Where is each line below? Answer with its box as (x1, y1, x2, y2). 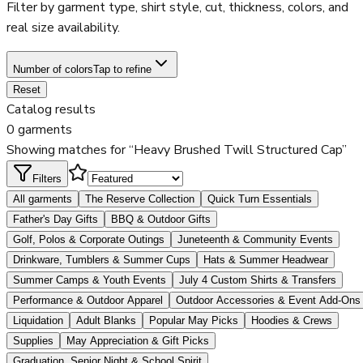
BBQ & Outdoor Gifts (111, 213, 211, 225)
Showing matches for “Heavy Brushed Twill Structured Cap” (6, 141, 347, 159)
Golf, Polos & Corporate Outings (13, 233, 164, 246)
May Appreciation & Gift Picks (66, 335, 209, 347)
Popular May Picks (149, 314, 238, 327)
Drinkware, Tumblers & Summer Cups (13, 254, 190, 266)
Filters (32, 173, 62, 185)
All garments (13, 193, 72, 205)
